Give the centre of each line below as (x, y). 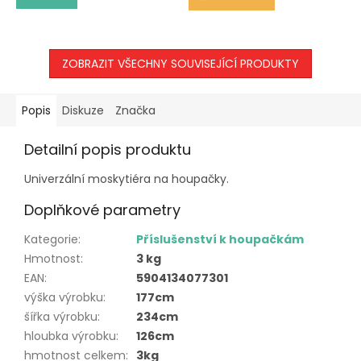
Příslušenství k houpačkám (220, 239)
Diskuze (83, 110)
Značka (135, 110)
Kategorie (51, 239)
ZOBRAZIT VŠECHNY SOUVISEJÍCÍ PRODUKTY (180, 63)
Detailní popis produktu (108, 149)
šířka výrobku (61, 316)
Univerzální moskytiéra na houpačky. (127, 178)
